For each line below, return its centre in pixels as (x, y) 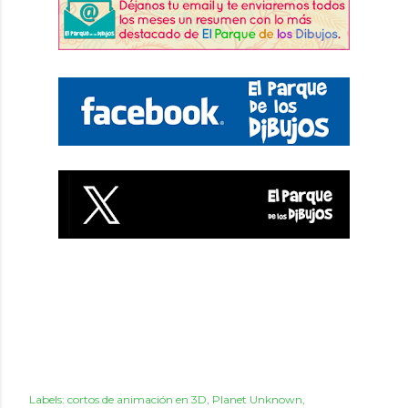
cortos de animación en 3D (137, 399)
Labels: (47, 399)
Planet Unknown (257, 399)
